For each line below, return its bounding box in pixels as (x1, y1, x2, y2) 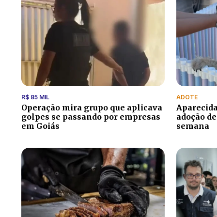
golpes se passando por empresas (21, 112, 160, 122)
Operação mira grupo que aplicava (21, 103, 162, 113)
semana (176, 121, 209, 131)
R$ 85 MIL (21, 93, 49, 101)
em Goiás (21, 121, 60, 131)
